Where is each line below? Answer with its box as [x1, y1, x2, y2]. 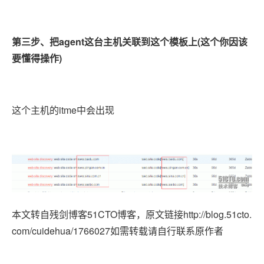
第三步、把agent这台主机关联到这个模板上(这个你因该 [12, 35, 247, 49]
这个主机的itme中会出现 [12, 103, 114, 117]
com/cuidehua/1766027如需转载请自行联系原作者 [12, 223, 223, 237]
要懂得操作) [12, 51, 62, 65]
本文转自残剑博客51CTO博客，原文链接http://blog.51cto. [12, 207, 252, 221]
